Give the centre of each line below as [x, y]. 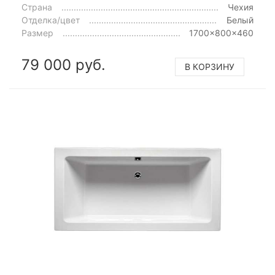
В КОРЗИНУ [210, 67]
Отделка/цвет [51, 20]
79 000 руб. [64, 65]
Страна [37, 7]
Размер [37, 33]
